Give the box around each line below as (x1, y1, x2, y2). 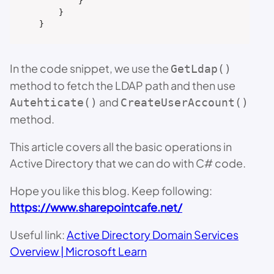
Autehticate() (10, 95, 97, 109)
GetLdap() (171, 62, 231, 75)
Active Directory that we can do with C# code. (10, 155, 246, 170)
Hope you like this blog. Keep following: (10, 183, 212, 198)
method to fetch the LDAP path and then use (10, 78, 235, 92)
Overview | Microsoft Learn (10, 243, 147, 258)
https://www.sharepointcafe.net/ (10, 199, 182, 214)
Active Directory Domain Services (67, 227, 239, 242)
